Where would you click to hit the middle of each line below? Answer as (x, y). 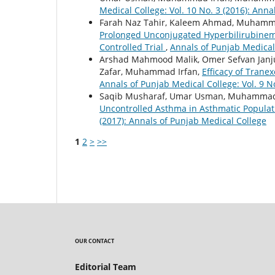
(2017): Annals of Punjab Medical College (183, 121)
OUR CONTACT (95, 241)
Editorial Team (106, 267)
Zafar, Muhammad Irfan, (151, 72)
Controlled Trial (133, 47)
